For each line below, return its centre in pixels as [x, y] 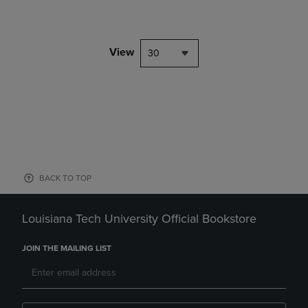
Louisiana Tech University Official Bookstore [139, 219]
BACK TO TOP [65, 178]
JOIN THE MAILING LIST [67, 248]
